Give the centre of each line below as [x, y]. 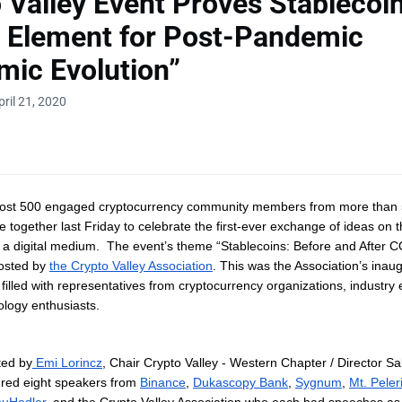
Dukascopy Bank [240, 383]
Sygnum [319, 383]
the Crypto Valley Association [131, 266]
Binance [163, 383]
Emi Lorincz [69, 363]
